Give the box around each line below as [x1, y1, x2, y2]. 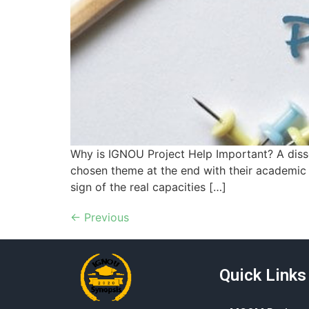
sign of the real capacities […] [70, 179, 226, 194]
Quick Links [219, 265, 306, 285]
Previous [81, 210, 129, 224]
